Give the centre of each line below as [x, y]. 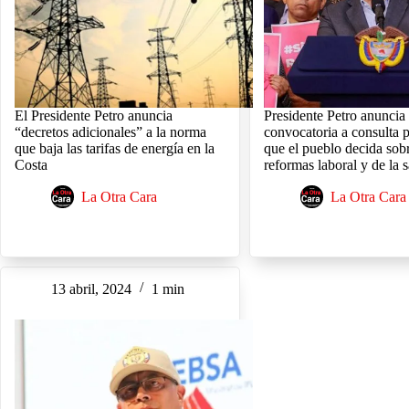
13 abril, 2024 [91, 288]
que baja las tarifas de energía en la [115, 148]
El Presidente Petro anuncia [94, 115]
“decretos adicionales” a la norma [110, 131]
